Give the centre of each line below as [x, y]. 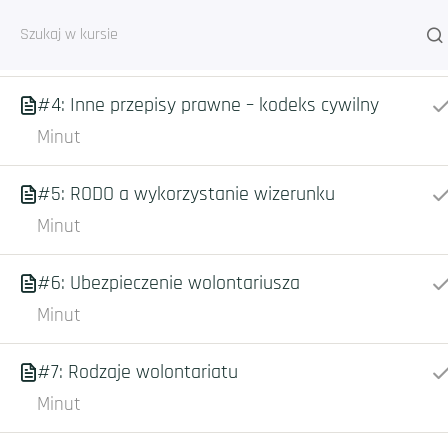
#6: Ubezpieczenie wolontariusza [168, 283]
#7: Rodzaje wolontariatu [137, 372]
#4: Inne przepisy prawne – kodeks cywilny [208, 105]
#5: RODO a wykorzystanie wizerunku [186, 194]
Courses [277, 208]
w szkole [71, 16]
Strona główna [162, 208]
